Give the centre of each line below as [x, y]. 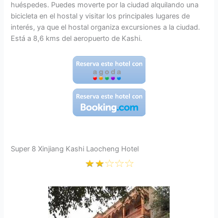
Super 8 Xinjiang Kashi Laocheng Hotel [75, 149]
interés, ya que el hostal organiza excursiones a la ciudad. [106, 27]
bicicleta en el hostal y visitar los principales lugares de [100, 16]
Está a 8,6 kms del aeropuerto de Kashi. [77, 39]
